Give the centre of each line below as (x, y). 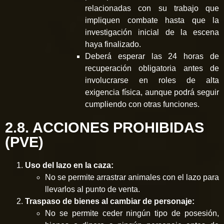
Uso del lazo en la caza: (69, 165)
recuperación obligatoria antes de (152, 68)
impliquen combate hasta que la (152, 20)
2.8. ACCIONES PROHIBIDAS (104, 127)
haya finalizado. (113, 44)
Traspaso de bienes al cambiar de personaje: (110, 201)
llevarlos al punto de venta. (92, 189)
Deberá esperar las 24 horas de (152, 56)
